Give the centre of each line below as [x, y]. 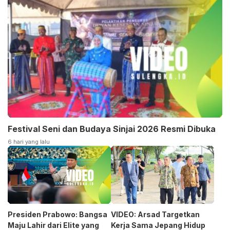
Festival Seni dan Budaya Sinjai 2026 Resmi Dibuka [112, 129]
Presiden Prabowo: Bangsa [57, 214]
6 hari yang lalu [29, 142]
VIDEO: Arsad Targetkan [155, 214]
